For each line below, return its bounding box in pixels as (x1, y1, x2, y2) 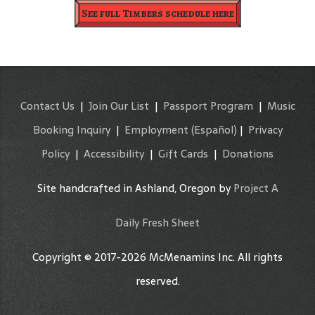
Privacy (247, 120, 283, 139)
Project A (233, 179, 278, 197)
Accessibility (84, 144, 144, 162)
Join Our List (88, 96, 149, 115)
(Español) (191, 120, 237, 139)
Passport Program (162, 96, 253, 115)
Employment (124, 120, 188, 139)
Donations (222, 144, 274, 162)
